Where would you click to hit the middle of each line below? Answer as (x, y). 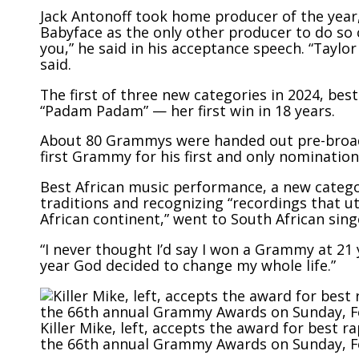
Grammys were (158, 141)
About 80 (73, 141)
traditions (75, 203)
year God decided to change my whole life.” (188, 265)
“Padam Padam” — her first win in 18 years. (188, 110)
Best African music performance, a (161, 187)
